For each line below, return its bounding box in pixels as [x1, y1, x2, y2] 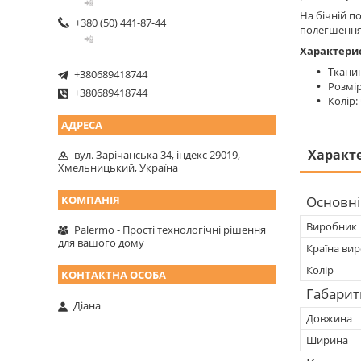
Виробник [306, 218, 357, 234]
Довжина [306, 310, 352, 326]
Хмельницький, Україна [58, 160, 178, 175]
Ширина [306, 332, 348, 347]
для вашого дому [58, 234, 144, 250]
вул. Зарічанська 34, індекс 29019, [74, 147, 240, 162]
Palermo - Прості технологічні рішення [74, 222, 266, 237]
